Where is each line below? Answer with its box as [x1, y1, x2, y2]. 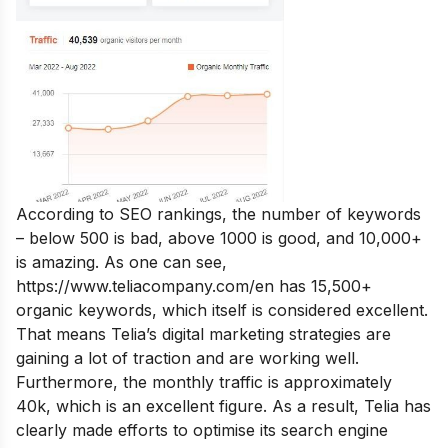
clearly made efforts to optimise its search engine [16, 420, 388, 441]
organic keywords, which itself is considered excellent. [16, 300, 428, 321]
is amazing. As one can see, [16, 252, 227, 273]
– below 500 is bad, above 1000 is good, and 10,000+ [16, 228, 422, 249]
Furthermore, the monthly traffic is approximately [16, 372, 392, 393]
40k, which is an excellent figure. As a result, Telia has [16, 396, 431, 417]
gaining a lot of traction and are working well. [16, 348, 359, 369]
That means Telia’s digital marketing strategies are [16, 324, 391, 345]
